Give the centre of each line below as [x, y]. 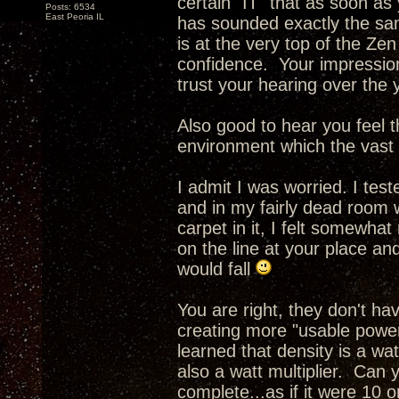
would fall [216, 269]
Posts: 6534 [70, 7]
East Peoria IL [75, 16]
